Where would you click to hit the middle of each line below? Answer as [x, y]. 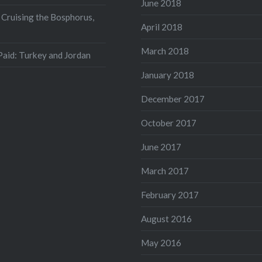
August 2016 [166, 218]
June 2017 [161, 146]
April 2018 [161, 27]
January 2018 [167, 75]
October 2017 [168, 123]
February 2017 [170, 194]
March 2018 [165, 51]
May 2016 [161, 242]
